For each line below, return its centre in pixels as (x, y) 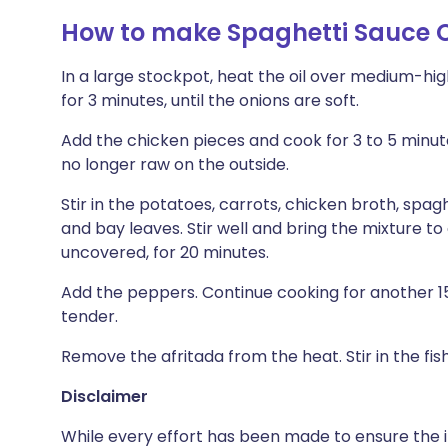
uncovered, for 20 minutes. (165, 252)
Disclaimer (104, 396)
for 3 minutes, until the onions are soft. (210, 100)
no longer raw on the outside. (175, 164)
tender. (89, 316)
